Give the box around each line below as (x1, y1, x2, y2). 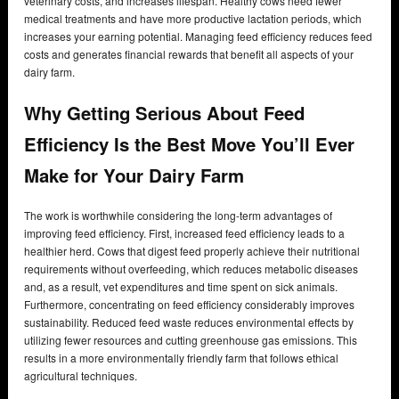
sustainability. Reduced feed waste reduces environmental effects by (24, 314, 354, 330)
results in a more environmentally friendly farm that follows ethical (24, 350, 338, 366)
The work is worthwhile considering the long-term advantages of (24, 208, 332, 224)
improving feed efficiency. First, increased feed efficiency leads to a (24, 225, 345, 241)
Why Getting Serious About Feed (24, 100, 305, 126)
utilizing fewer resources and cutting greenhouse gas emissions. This (24, 332, 357, 348)
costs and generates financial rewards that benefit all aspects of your (24, 45, 354, 61)
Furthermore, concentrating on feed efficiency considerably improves (24, 297, 354, 313)
